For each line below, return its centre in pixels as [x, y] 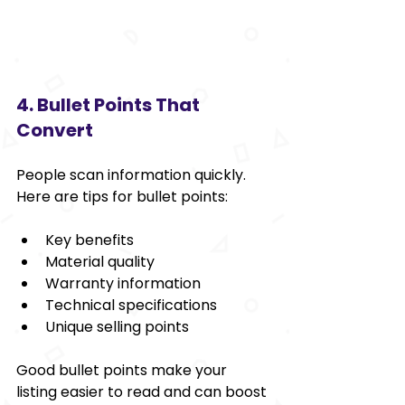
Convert [55, 130]
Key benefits [89, 240]
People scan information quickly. [133, 174]
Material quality [100, 261]
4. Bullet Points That [110, 104]
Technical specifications [131, 305]
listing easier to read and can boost [143, 391]
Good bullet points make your [123, 370]
